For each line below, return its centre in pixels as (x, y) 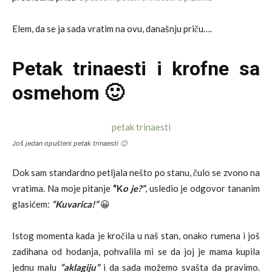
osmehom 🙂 (68, 93)
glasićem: (32, 204)
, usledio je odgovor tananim (202, 188)
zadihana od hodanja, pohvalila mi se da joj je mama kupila (136, 251)
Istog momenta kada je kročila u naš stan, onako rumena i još (136, 235)
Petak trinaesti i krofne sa (136, 68)
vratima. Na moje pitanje (63, 188)
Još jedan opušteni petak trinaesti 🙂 (70, 143)
